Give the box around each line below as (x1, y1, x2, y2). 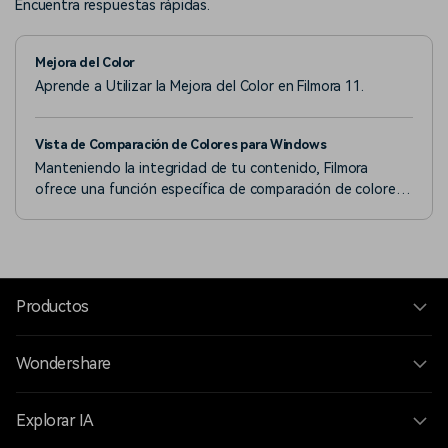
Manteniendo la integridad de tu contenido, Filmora (35, 160, 369, 177)
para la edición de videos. (35, 202, 198, 219)
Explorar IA (16, 410, 94, 430)
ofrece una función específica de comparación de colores (35, 181, 403, 198)
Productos (16, 296, 89, 316)
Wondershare (16, 353, 111, 373)
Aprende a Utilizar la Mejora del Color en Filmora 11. (35, 78, 364, 95)
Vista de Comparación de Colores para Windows (35, 136, 327, 152)
